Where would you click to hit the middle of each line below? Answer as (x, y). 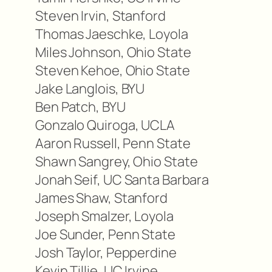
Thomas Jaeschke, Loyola (112, 34)
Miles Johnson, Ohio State (113, 53)
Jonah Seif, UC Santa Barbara (122, 180)
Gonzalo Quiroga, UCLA (105, 125)
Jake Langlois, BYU (90, 89)
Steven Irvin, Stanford (100, 16)
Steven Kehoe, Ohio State (113, 71)
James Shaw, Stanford (101, 198)
